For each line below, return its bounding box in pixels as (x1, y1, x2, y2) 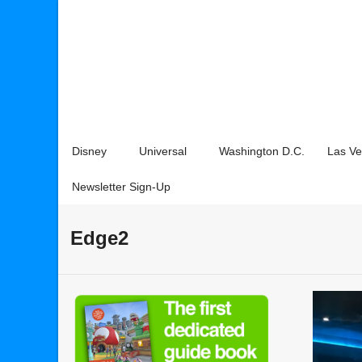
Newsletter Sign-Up (72, 180, 170, 193)
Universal (139, 145, 187, 158)
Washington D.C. (219, 145, 305, 158)
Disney (72, 145, 107, 158)
